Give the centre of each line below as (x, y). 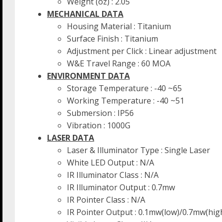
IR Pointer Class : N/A (106, 200)
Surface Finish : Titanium (112, 39)
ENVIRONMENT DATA (88, 76)
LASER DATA (71, 138)
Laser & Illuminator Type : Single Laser (139, 150)
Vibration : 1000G (99, 126)
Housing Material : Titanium (119, 27)
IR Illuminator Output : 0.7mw (121, 188)
